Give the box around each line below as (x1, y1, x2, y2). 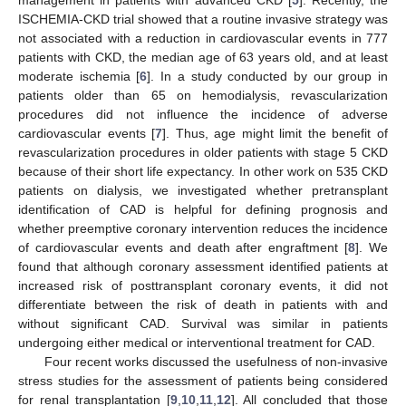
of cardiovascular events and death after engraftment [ (18, 239, 349, 255)
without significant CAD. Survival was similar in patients (18, 315, 388, 331)
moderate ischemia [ (18, 68, 140, 83)
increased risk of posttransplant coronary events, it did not (18, 277, 388, 293)
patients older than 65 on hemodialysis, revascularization (18, 87, 388, 102)
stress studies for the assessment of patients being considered (18, 372, 388, 388)
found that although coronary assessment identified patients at (18, 258, 388, 274)
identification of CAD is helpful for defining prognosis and (18, 201, 388, 217)
